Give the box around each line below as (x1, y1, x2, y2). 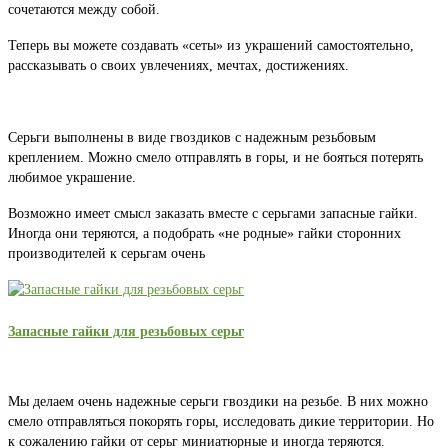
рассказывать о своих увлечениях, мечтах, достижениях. (8, 58, 349, 74)
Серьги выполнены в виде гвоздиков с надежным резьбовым (8, 130, 376, 146)
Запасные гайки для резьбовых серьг (8, 323, 244, 339)
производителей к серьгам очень (8, 246, 205, 262)
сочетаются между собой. (8, 2, 160, 18)
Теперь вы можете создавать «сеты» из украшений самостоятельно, (8, 38, 414, 54)
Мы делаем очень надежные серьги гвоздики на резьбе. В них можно (8, 394, 428, 410)
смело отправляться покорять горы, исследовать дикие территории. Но (8, 414, 434, 430)
